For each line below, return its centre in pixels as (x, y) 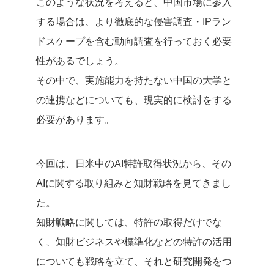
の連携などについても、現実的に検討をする (134, 100)
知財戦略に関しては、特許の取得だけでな (129, 222)
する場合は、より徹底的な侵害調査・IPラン (134, 21)
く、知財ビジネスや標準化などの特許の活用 (134, 242)
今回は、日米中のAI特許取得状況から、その (134, 163)
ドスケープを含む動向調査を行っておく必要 (134, 41)
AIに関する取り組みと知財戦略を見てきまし (134, 183)
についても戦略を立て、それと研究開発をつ (134, 261)
